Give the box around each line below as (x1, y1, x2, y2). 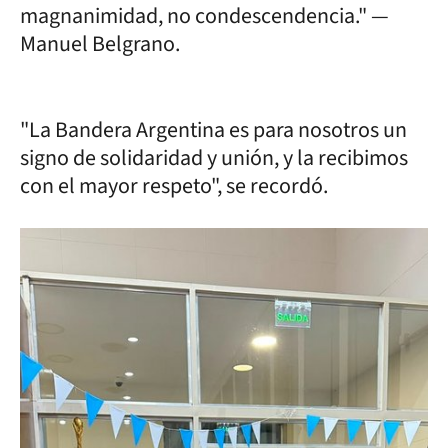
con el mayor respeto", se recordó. (20, 169, 328, 202)
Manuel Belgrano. (20, 27, 180, 60)
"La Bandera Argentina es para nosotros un (20, 113, 407, 146)
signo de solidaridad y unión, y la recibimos (20, 141, 408, 174)
